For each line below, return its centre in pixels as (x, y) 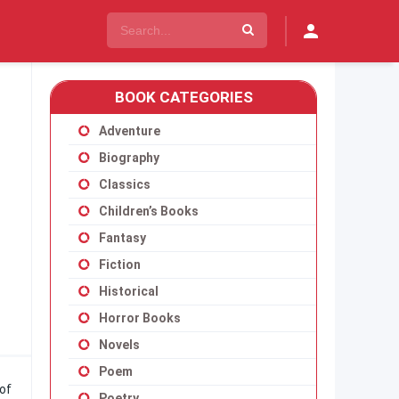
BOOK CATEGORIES (183, 97)
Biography (129, 158)
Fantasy (122, 238)
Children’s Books (149, 211)
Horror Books (140, 318)
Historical (129, 291)
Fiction (120, 265)
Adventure (130, 131)
